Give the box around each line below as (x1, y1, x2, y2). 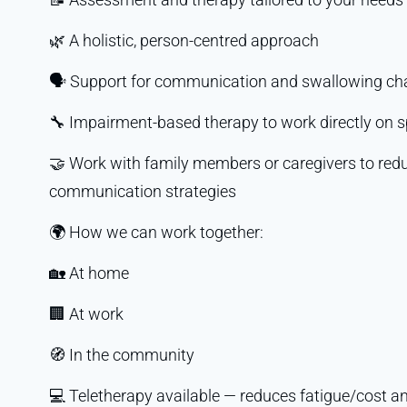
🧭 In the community (48, 344, 194, 364)
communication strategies (48, 181, 236, 201)
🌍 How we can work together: (48, 222, 263, 242)
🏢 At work (48, 303, 124, 323)
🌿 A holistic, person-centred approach (48, 30, 319, 50)
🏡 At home (48, 263, 129, 283)
